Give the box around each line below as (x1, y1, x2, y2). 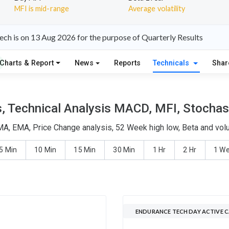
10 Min (34, 146, 56, 154)
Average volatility (128, 4, 186, 13)
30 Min (113, 146, 135, 154)
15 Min (74, 146, 96, 154)
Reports (114, 58, 141, 67)
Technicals (153, 58, 192, 67)
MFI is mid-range (14, 4, 69, 13)
